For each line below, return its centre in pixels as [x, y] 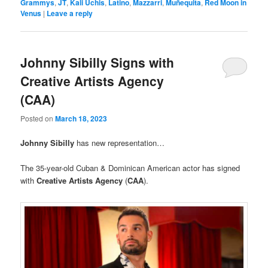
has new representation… [120, 142]
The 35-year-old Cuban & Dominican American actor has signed [130, 167]
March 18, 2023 [81, 118]
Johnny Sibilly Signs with [98, 63]
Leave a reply [70, 13]
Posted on [38, 118]
